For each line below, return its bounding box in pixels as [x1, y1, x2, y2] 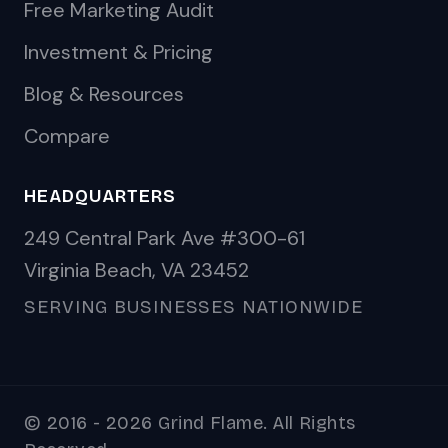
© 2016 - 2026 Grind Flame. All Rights [24, 412, 356, 434]
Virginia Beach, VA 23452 [24, 257, 249, 283]
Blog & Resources [24, 81, 184, 107]
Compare [24, 123, 110, 149]
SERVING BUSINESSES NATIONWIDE [24, 296, 364, 318]
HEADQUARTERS [24, 185, 176, 207]
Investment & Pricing [24, 39, 213, 65]
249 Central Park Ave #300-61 [24, 225, 305, 251]
